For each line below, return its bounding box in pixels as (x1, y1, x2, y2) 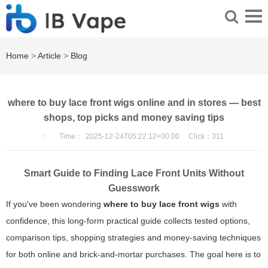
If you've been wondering (6, 199, 103, 209)
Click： (188, 132, 212, 141)
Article (38, 51, 61, 61)
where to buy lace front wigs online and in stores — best (7, 98, 261, 108)
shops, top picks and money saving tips (44, 112, 224, 123)
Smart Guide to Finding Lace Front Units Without (24, 168, 244, 179)
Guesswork (108, 183, 160, 194)
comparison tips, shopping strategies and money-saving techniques (6, 233, 261, 243)
